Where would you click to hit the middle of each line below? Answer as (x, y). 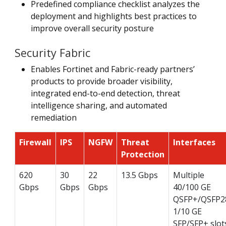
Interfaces (194, 142)
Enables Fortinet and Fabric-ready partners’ (113, 69)
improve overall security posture (92, 28)
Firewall (35, 142)
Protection (143, 154)
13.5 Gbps (139, 175)
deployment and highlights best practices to (114, 16)
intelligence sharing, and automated (99, 105)
